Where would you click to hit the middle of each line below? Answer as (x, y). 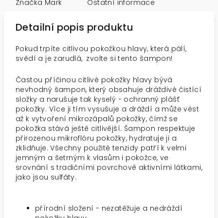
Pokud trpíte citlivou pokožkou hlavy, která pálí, (101, 49)
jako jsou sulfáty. (46, 177)
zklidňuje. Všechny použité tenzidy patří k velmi (101, 148)
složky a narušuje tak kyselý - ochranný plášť (98, 99)
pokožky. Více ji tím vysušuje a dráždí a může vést (107, 109)
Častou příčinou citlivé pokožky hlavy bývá (94, 80)
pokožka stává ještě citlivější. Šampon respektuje (106, 128)
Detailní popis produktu (75, 27)
